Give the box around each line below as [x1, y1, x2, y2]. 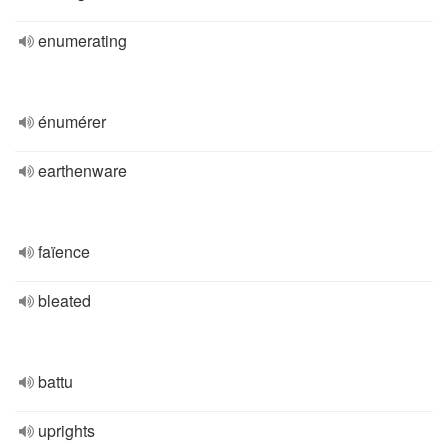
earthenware [38, 159, 127, 182]
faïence [38, 240, 90, 263]
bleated [38, 289, 91, 312]
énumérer [38, 110, 106, 133]
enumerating [38, 29, 127, 52]
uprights [38, 419, 95, 442]
